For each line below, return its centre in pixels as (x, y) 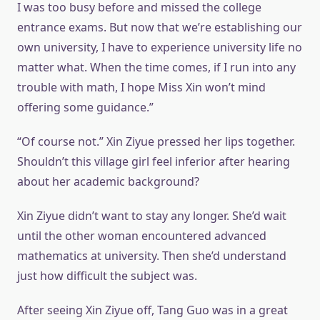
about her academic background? (108, 182)
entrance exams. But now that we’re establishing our (160, 27)
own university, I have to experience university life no (160, 47)
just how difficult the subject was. (107, 276)
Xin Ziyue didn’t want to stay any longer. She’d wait (152, 216)
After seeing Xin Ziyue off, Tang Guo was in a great (152, 310)
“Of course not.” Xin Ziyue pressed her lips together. (156, 142)
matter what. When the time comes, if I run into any (156, 67)
